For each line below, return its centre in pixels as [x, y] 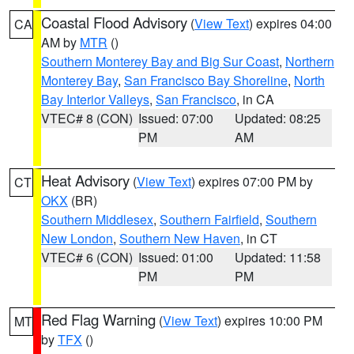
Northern [310, 61]
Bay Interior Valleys [95, 99]
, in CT [259, 238]
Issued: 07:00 [175, 118]
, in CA [255, 99]
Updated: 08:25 [278, 118]
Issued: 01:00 [175, 257]
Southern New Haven [180, 238]
